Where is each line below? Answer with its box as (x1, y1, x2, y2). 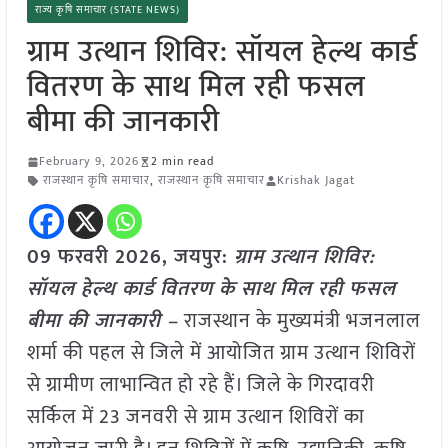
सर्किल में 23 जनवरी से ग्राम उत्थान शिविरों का (26, 400, 365, 435)
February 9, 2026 (38, 151, 139, 172)
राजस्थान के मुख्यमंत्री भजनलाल (183, 304, 421, 339)
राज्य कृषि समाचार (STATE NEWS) (34, 2, 180, 19)
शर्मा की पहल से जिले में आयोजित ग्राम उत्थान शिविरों (26, 336, 416, 371)
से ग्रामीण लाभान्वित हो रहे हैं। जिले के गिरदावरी (26, 368, 375, 403)
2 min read (150, 151, 214, 172)
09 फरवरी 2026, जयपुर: (26, 240, 234, 275)
